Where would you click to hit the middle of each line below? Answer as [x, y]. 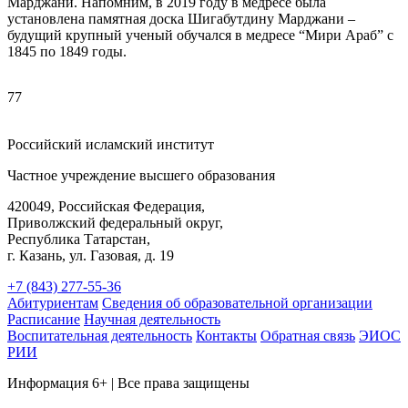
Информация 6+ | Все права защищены [128, 382]
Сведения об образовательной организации [237, 302]
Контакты [226, 335]
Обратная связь [308, 335]
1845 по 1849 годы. [67, 51]
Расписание [44, 319]
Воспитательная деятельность [100, 335]
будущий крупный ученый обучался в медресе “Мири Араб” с [200, 35]
